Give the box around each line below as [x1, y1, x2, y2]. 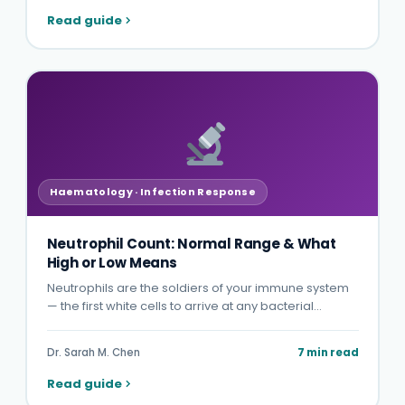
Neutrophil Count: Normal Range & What [46, 233, 336, 253]
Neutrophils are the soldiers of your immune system [46, 278, 349, 297]
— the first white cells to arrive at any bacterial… [46, 297, 322, 315]
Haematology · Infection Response [49, 184, 257, 199]
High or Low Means [46, 252, 177, 272]
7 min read [297, 344, 359, 360]
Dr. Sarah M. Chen [46, 344, 140, 360]
